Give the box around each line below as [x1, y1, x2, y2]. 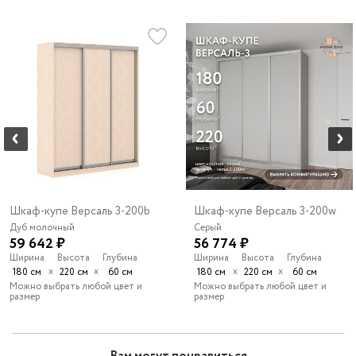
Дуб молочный [10, 221, 75, 235]
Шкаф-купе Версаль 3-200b [10, 203, 150, 220]
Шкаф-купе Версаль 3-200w [194, 203, 336, 220]
